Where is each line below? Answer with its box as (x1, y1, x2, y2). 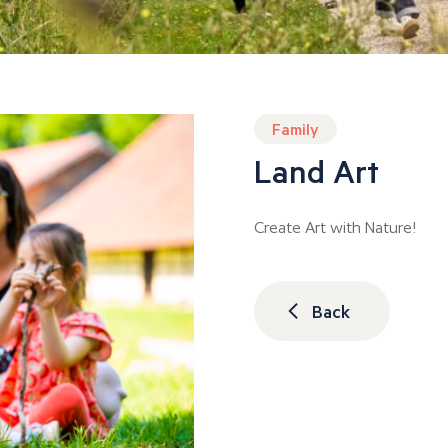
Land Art (254, 149, 379, 193)
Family (272, 118, 319, 140)
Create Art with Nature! (254, 218, 417, 238)
